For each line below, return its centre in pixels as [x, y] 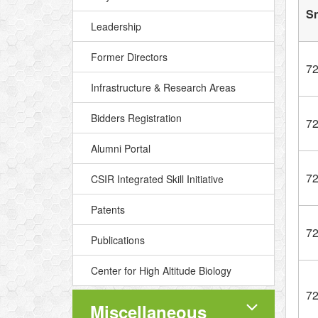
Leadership [116, 26]
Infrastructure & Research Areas [163, 87]
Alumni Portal [121, 148]
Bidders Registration [136, 118]
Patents [108, 209]
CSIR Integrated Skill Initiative [157, 179]
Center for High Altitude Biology [161, 270]
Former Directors [129, 57]
